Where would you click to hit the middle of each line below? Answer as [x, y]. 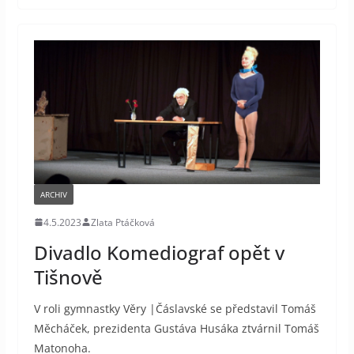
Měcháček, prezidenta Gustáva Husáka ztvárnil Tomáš [176, 328]
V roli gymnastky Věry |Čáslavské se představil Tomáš [175, 308]
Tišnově [68, 277]
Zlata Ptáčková [122, 222]
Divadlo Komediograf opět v [159, 252]
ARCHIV [53, 194]
